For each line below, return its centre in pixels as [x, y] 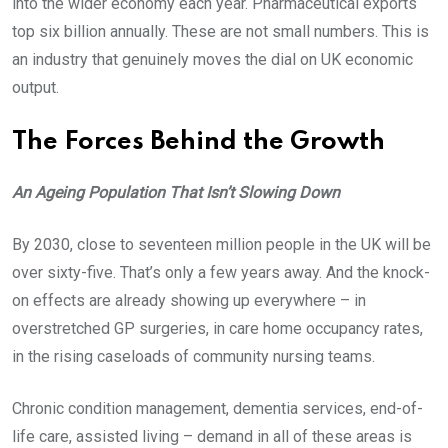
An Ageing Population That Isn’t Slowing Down [176, 193]
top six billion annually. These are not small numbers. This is [220, 32]
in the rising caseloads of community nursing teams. [193, 357]
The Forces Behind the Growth [198, 143]
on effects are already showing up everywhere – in [189, 301]
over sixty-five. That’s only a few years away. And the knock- [221, 273]
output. [35, 88]
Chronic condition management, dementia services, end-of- [217, 409]
